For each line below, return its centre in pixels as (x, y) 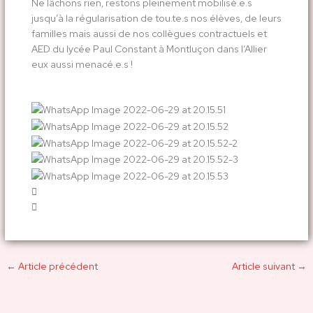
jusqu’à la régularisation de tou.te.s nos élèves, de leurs (156, 18)
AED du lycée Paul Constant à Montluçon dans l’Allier (149, 49)
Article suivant (264, 266)
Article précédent (57, 266)
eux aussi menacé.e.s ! (83, 64)
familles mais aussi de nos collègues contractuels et (149, 33)
